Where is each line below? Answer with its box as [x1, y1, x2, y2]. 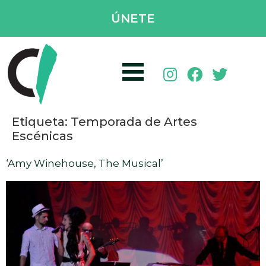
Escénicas [12, 128, 73, 143]
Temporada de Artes [71, 114, 197, 129]
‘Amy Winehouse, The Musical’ [6, 157, 163, 169]
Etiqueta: [12, 114, 71, 129]
